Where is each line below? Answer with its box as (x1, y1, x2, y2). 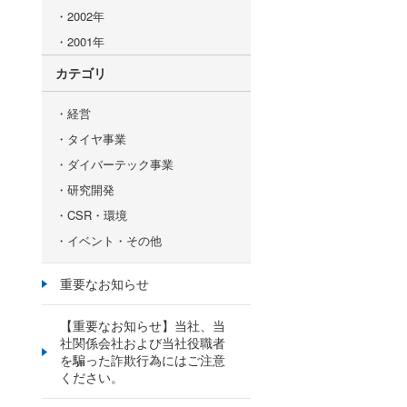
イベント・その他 (67, 232, 162, 249)
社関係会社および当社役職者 (60, 333, 225, 352)
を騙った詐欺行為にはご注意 (60, 351, 225, 369)
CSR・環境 (67, 206, 127, 223)
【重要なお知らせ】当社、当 (60, 316, 225, 334)
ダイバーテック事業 (67, 155, 174, 173)
